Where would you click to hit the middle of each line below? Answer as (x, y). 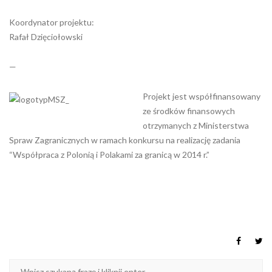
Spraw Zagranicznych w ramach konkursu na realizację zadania (125, 140)
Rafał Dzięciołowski (46, 37)
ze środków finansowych (189, 111)
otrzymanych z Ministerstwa (196, 125)
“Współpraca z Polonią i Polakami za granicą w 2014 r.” (109, 155)
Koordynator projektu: (52, 22)
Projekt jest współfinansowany (202, 96)
